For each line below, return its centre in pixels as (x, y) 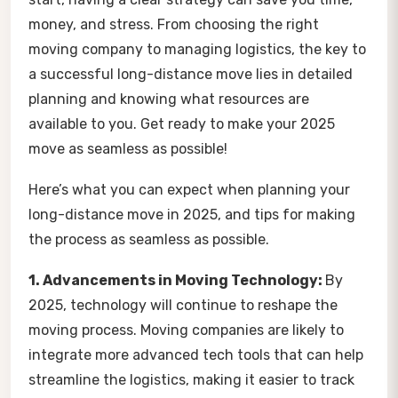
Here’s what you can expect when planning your (189, 189)
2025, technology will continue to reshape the (183, 305)
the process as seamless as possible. (149, 239)
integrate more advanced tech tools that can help (196, 354)
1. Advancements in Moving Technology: (177, 280)
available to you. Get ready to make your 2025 (182, 123)
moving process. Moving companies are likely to (186, 330)
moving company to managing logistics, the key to (197, 49)
